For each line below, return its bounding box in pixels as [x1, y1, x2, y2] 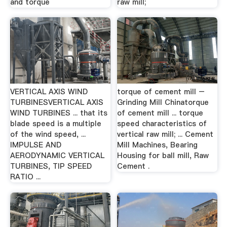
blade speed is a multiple [10, 119, 101, 129]
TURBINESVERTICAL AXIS [10, 97, 103, 107]
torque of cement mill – [117, 87, 205, 97]
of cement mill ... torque [117, 108, 204, 118]
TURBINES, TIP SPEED [10, 161, 92, 171]
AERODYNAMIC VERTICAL [10, 150, 104, 161]
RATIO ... [10, 172, 41, 182]
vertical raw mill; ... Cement [117, 129, 214, 139]
